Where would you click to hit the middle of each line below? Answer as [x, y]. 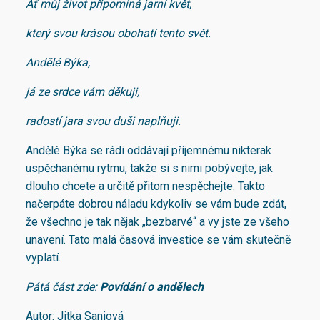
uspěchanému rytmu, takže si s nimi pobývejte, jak [149, 168]
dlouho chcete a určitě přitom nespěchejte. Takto [145, 186]
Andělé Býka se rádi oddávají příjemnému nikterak [149, 150]
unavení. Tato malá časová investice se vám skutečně [158, 239]
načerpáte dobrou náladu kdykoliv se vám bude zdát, [156, 204]
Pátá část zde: [63, 286]
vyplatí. [45, 257]
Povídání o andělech [152, 286]
